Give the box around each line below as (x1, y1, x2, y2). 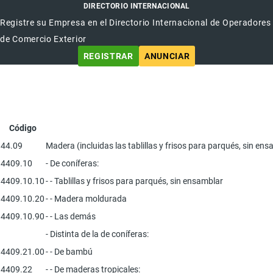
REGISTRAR (83, 51, 133, 61)
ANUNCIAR (144, 51, 190, 61)
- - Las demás (46, 211, 96, 221)
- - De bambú (46, 246, 93, 257)
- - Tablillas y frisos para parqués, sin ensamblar (46, 175, 223, 186)
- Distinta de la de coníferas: (46, 229, 149, 239)
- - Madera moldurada (46, 193, 127, 204)
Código (9, 122, 37, 133)
